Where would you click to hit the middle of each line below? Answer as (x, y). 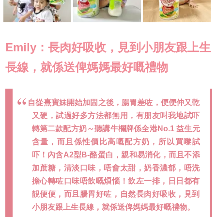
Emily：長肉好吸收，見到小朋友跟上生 (108, 47)
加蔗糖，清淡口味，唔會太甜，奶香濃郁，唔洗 (116, 168)
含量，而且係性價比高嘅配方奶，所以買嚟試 (116, 142)
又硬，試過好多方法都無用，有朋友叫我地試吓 (116, 116)
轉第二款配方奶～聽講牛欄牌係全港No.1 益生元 (116, 129)
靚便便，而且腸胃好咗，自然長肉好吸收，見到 (116, 194)
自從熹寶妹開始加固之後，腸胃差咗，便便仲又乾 (114, 103)
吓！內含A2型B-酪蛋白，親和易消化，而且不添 (116, 155)
